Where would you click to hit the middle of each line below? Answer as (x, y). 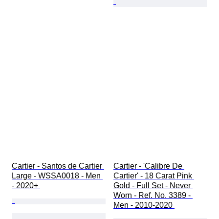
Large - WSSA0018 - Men (57, 176)
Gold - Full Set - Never (153, 186)
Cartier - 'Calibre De (149, 166)
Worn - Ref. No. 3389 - (153, 196)
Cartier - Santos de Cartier (58, 166)
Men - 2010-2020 (144, 205)
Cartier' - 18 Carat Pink (154, 176)
